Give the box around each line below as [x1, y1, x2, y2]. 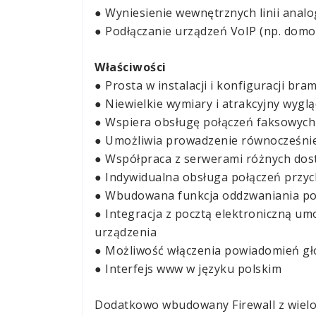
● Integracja [95, 206, 166, 221]
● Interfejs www [95, 261, 186, 276]
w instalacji [145, 78, 207, 93]
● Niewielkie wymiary [95, 96, 216, 111]
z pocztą [165, 206, 212, 221]
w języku [186, 261, 234, 276]
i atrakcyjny [215, 96, 280, 111]
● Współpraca [95, 151, 175, 166]
